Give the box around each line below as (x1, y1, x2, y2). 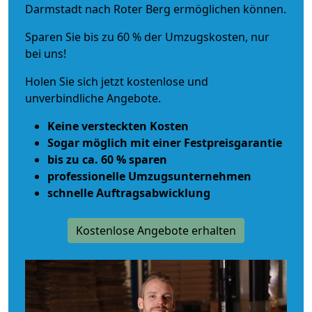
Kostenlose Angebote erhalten (76, 222, 236, 238)
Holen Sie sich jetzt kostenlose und (25, 73, 208, 89)
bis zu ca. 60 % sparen (47, 151, 167, 167)
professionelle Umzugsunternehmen (47, 168, 251, 184)
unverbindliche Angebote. (25, 90, 161, 106)
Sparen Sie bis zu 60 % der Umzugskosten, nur (25, 29, 270, 45)
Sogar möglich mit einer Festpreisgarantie (47, 134, 282, 150)
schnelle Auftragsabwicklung (47, 185, 210, 201)
